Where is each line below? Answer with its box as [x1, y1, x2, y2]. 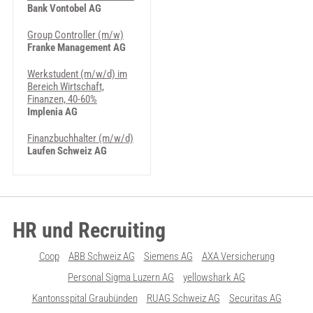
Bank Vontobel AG [27, 2, 101, 15]
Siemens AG [143, 250, 193, 263]
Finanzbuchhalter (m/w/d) [27, 132, 133, 145]
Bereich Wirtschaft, [27, 80, 104, 93]
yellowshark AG [183, 271, 245, 284]
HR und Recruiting [12, 218, 166, 242]
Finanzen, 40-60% [27, 93, 97, 105]
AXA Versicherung [201, 250, 275, 263]
